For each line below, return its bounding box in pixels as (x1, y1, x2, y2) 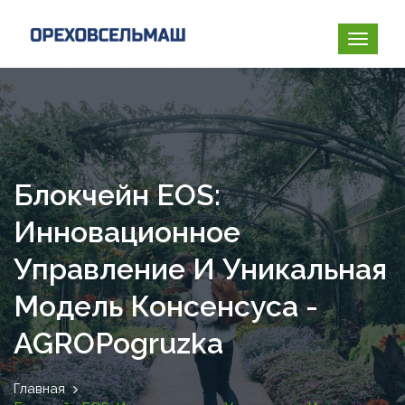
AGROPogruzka (14, 326, 223, 360)
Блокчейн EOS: (14, 178, 221, 212)
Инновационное (14, 215, 240, 249)
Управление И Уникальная (14, 252, 387, 286)
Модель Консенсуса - (14, 289, 318, 323)
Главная (14, 381, 65, 397)
